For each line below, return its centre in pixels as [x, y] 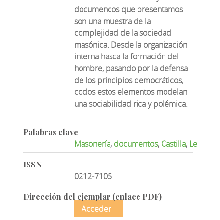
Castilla [174, 144]
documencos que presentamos [129, 10]
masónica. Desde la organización [131, 45]
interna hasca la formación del [127, 57]
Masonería [93, 144]
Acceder [96, 208]
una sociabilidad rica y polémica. [131, 104]
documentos [136, 144]
